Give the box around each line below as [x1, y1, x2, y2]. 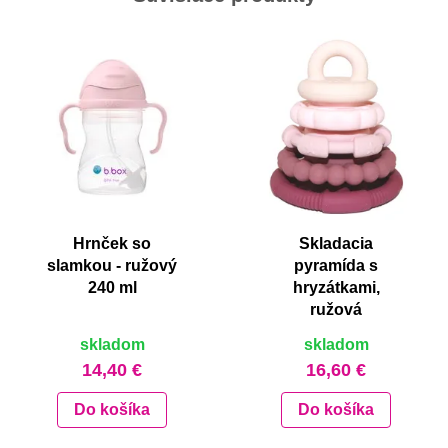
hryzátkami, [292, 279, 380, 297]
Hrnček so [73, 235, 151, 253]
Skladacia [299, 235, 373, 253]
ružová [310, 301, 362, 319]
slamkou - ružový [47, 257, 177, 275]
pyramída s [294, 257, 378, 275]
